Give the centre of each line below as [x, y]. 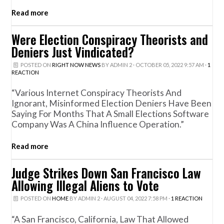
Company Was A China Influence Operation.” [98, 124]
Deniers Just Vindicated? [73, 52]
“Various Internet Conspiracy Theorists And [97, 93]
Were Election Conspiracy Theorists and [110, 39]
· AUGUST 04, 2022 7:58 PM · [135, 198]
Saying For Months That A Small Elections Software [110, 114]
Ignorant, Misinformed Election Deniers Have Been [112, 103]
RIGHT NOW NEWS [76, 64]
